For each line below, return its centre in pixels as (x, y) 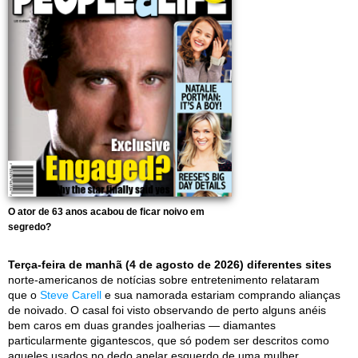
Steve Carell (71, 295)
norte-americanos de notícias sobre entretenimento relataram (164, 280)
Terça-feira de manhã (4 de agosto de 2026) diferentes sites (170, 265)
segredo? (30, 227)
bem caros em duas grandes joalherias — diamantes (142, 325)
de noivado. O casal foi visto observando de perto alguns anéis (167, 310)
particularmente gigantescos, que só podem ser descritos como (169, 340)
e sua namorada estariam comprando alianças (221, 295)
